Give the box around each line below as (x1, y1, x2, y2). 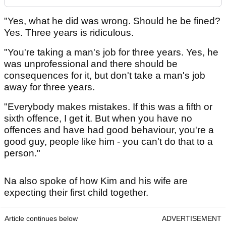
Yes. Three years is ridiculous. (4, 27, 134, 38)
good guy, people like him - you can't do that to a (4, 136, 213, 147)
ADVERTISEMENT (162, 214, 221, 223)
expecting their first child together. (4, 187, 148, 198)
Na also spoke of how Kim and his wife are (4, 176, 188, 187)
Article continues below (5, 214, 78, 223)
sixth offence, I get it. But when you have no (4, 113, 192, 124)
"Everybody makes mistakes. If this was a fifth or (4, 101, 212, 112)
